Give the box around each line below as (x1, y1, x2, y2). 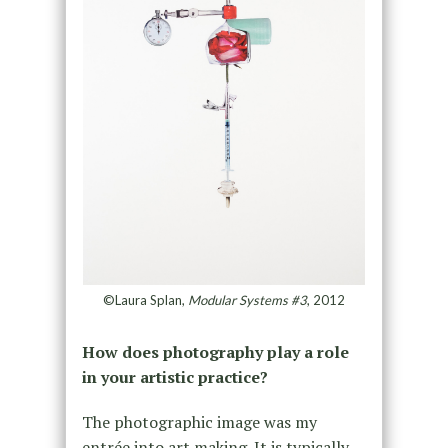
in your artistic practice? (81, 365, 268, 388)
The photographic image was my (81, 410, 317, 433)
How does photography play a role (81, 340, 349, 363)
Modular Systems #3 (187, 291, 307, 308)
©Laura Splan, (102, 291, 188, 308)
